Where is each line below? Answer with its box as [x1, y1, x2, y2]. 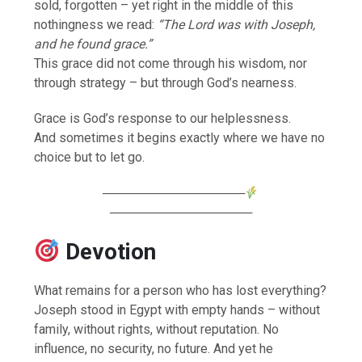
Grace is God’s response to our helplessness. [34, 110, 292, 126]
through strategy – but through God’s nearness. [34, 74, 297, 90]
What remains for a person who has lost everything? [34, 282, 327, 298]
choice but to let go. [34, 149, 145, 165]
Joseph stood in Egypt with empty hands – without [34, 301, 321, 318]
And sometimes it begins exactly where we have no [34, 129, 326, 145]
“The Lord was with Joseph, [158, 16, 316, 32]
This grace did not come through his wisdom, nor [34, 55, 308, 71]
